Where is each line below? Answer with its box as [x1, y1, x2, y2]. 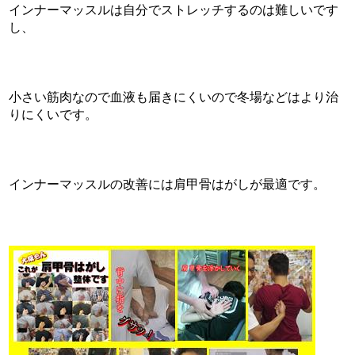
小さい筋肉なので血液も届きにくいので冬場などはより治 [9, 90, 339, 104]
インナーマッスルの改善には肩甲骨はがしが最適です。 [9, 177, 326, 191]
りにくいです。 [9, 108, 98, 121]
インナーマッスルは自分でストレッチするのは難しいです [9, 3, 339, 17]
